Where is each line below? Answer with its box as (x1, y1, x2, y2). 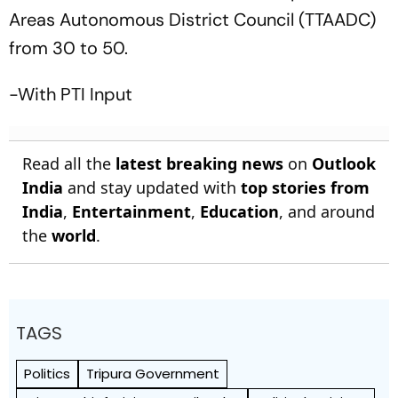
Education (200, 200, 279, 222)
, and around (279, 200, 375, 222)
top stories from (241, 176, 370, 198)
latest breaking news (115, 152, 283, 174)
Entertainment (72, 200, 191, 222)
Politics (24, 363, 70, 383)
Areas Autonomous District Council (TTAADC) (9, 7, 376, 31)
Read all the (22, 152, 115, 174)
